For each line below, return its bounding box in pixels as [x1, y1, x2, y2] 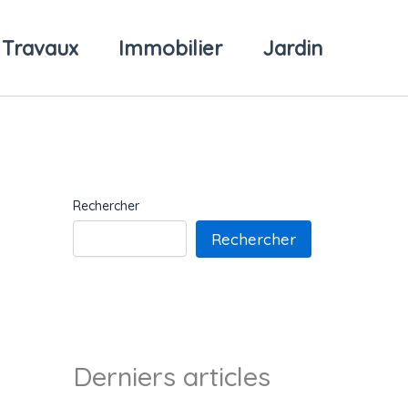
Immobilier [118, 35, 222, 61]
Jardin [262, 35, 322, 61]
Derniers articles [73, 359, 270, 393]
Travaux [2, 35, 78, 61]
